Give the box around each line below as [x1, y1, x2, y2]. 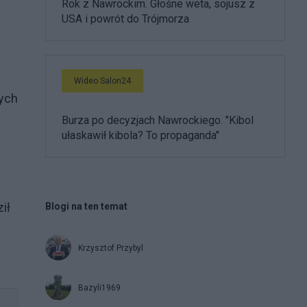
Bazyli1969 [78, 282, 121, 293]
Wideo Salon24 [74, 75, 131, 86]
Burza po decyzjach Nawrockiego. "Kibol [62, 113, 254, 127]
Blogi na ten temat [45, 200, 127, 212]
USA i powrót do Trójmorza [62, 12, 189, 25]
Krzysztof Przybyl [78, 243, 143, 253]
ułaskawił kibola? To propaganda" [62, 128, 219, 142]
